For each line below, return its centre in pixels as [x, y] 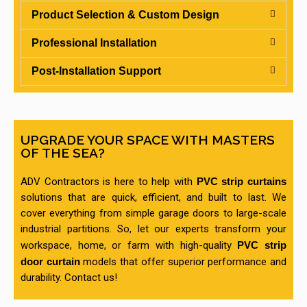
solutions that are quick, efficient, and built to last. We [153, 198]
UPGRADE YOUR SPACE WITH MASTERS [148, 140]
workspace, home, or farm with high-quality [129, 246]
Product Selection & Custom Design [125, 15]
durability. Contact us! [69, 278]
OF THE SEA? [63, 153]
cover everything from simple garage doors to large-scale [153, 213]
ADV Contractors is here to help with [107, 182]
